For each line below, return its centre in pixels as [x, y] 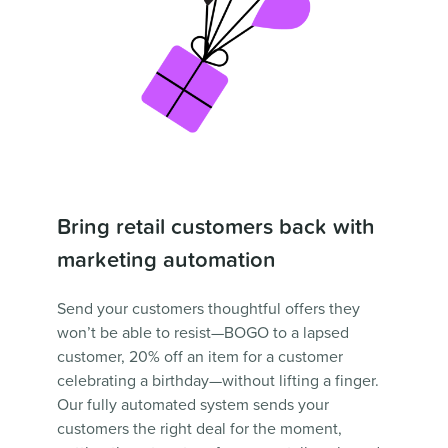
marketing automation [166, 260]
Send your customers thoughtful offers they [208, 309]
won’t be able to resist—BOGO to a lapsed [202, 333]
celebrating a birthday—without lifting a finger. [217, 381]
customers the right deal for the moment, [199, 429]
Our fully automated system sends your [192, 405]
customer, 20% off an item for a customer [199, 357]
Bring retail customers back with [215, 227]
